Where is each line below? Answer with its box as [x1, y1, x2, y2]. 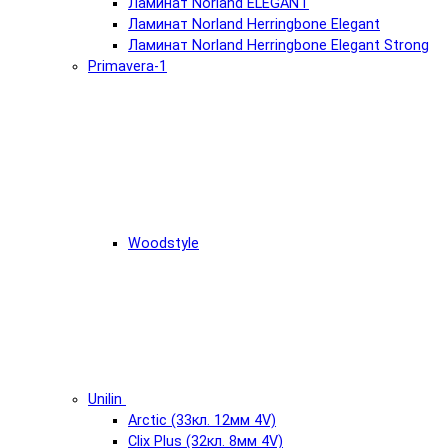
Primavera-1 [88, 57, 167, 75]
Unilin [88, 390, 122, 408]
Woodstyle [128, 234, 199, 252]
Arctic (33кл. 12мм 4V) [128, 411, 276, 429]
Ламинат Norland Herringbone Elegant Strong [128, 36, 429, 54]
